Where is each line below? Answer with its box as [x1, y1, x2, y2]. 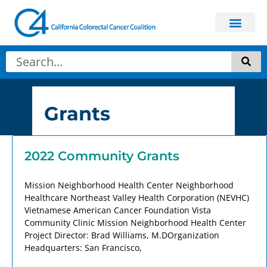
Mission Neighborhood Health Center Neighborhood [24, 179, 234, 191]
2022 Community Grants [24, 148, 179, 164]
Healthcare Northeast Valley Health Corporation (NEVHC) [24, 192, 249, 204]
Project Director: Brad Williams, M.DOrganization [24, 229, 219, 241]
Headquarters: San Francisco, [24, 242, 142, 254]
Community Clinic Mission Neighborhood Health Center [24, 217, 246, 229]
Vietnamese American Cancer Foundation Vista [24, 204, 211, 216]
